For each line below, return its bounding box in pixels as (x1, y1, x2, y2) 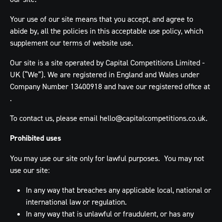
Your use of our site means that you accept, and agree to (10, 14, 193, 24)
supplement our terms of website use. (10, 38, 133, 48)
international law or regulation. (26, 197, 127, 207)
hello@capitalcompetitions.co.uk (100, 113, 206, 123)
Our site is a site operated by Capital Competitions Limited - (10, 57, 205, 67)
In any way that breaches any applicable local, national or (26, 185, 211, 195)
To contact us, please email (10, 113, 100, 123)
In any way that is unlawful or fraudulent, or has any (26, 209, 194, 219)
